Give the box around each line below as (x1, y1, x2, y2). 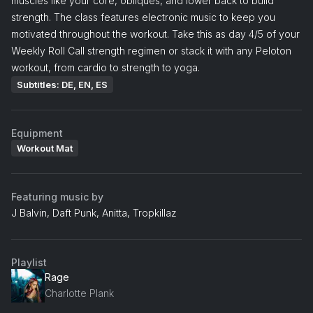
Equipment (11, 126, 63, 139)
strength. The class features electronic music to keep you (11, 10, 275, 23)
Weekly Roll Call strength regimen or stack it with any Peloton (11, 44, 291, 57)
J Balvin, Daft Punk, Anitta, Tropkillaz (11, 206, 177, 219)
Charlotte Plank (45, 287, 114, 300)
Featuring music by (11, 190, 103, 203)
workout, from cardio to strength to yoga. (11, 61, 200, 73)
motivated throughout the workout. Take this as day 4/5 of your (11, 27, 300, 40)
